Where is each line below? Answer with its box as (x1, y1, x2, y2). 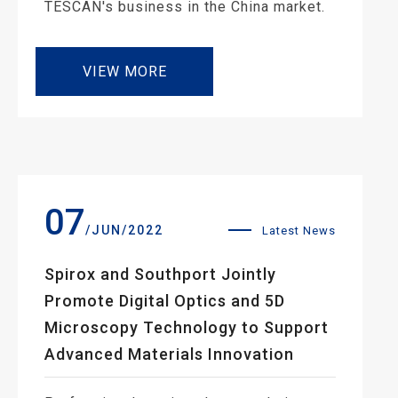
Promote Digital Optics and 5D (44, 291, 285, 310)
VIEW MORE (82, 62, 167, 80)
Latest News (262, 223, 336, 237)
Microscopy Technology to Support (44, 317, 329, 337)
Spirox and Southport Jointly (44, 264, 276, 283)
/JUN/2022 (85, 222, 163, 237)
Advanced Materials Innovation (44, 344, 294, 363)
